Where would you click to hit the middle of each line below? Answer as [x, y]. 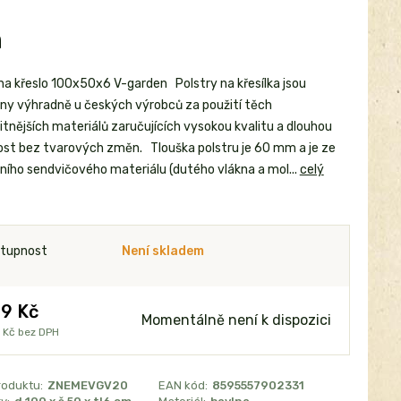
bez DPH [38, 332]
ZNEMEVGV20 [87, 385]
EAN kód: [183, 385]
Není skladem [162, 251]
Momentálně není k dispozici [236, 320]
